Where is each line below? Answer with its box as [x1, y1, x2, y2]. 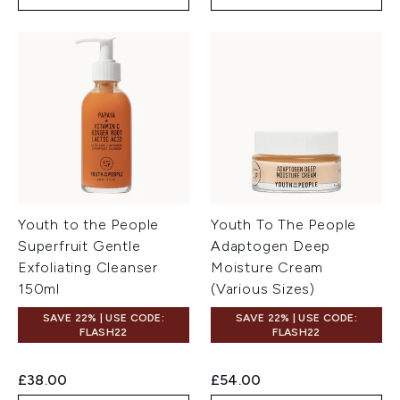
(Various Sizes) [211, 279, 316, 297]
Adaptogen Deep [211, 237, 331, 254]
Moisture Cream [211, 258, 324, 276]
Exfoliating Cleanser [18, 258, 159, 276]
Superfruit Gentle [18, 237, 141, 254]
